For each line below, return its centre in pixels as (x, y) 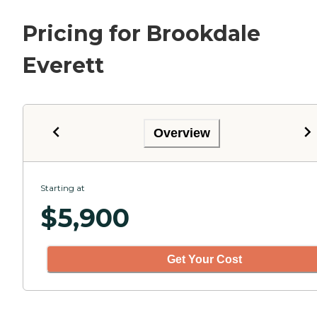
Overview (182, 133)
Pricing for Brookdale (142, 34)
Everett (63, 66)
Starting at (63, 188)
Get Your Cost (204, 259)
